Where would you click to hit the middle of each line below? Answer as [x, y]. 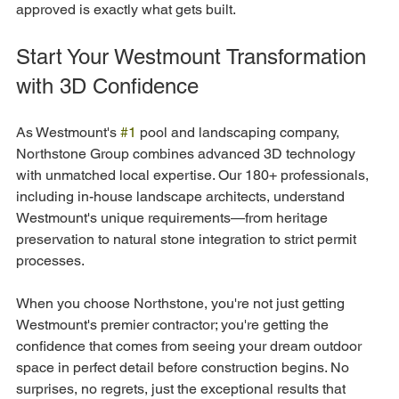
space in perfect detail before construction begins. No [184, 367]
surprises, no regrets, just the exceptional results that [183, 388]
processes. [50, 260]
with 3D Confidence [107, 85]
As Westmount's [68, 132]
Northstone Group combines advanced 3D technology [187, 153]
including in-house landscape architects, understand [182, 196]
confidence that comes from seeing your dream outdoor [191, 346]
